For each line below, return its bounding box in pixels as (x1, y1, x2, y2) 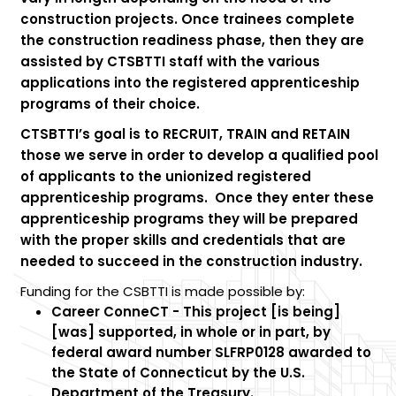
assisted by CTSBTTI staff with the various (19, 52, 320, 71)
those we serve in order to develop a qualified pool (19, 146, 378, 164)
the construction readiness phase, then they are (19, 31, 364, 49)
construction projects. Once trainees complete (19, 10, 354, 28)
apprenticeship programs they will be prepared (19, 209, 358, 228)
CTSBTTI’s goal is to (19, 125, 163, 143)
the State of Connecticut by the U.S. (50, 363, 305, 382)
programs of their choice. (19, 95, 200, 113)
